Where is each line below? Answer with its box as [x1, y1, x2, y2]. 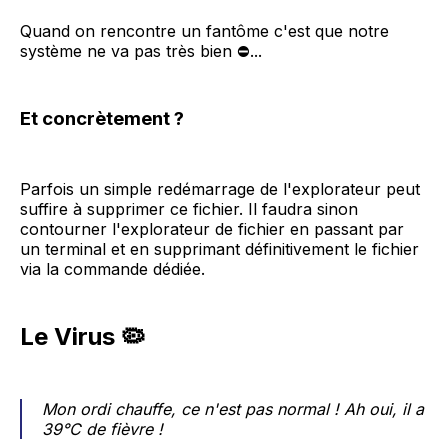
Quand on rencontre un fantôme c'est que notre [20, 20, 389, 41]
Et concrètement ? [20, 106, 184, 130]
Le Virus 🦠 [20, 322, 145, 352]
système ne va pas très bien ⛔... [20, 40, 262, 61]
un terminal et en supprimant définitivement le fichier [20, 239, 419, 260]
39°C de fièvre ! [42, 419, 163, 440]
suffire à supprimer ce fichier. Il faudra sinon [20, 199, 358, 220]
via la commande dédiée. [20, 259, 205, 280]
